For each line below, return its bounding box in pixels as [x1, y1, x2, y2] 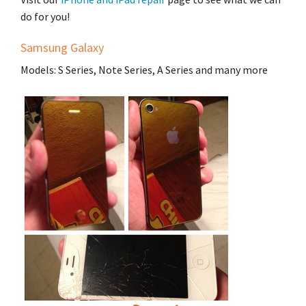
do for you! [20, 10, 70, 24]
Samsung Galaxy [20, 40, 104, 56]
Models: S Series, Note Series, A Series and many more [20, 63, 268, 77]
